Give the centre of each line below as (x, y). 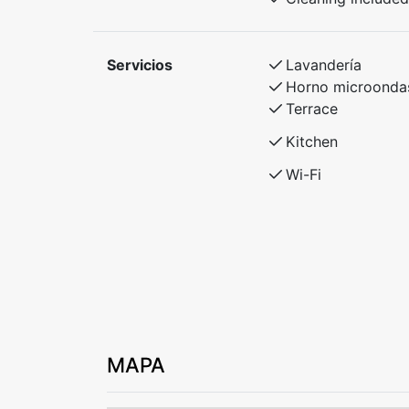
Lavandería (323, 65)
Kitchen (311, 142)
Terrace (311, 109)
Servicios (140, 65)
